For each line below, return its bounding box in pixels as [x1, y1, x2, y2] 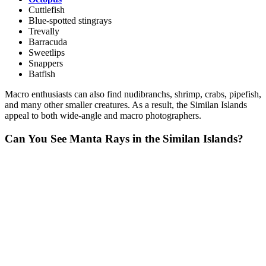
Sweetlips [28, 47, 65, 58]
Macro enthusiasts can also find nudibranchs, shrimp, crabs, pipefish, [5, 89, 261, 100]
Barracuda [28, 37, 67, 47]
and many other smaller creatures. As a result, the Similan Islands [5, 100, 247, 110]
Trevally [28, 26, 59, 37]
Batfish [28, 69, 55, 80]
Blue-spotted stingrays [28, 15, 112, 26]
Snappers [28, 58, 63, 69]
